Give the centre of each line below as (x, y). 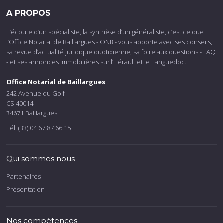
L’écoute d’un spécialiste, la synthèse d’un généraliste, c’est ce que (105, 32)
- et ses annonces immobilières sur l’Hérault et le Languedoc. (97, 62)
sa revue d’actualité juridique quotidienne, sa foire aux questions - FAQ (111, 52)
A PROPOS (29, 13)
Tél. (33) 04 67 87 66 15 (39, 128)
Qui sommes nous (41, 159)
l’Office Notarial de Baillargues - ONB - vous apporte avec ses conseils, (110, 42)
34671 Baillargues (32, 113)
